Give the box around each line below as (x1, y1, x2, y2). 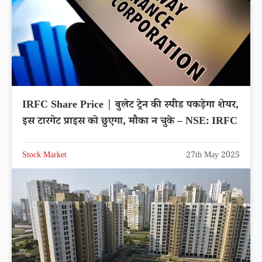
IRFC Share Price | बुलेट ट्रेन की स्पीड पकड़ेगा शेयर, (22, 98, 239, 115)
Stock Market (22, 150, 67, 163)
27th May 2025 (186, 150, 240, 163)
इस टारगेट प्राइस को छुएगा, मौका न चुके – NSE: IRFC (22, 114, 237, 131)
